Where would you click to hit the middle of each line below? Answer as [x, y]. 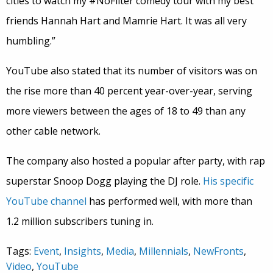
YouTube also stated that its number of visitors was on [132, 71]
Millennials [164, 251]
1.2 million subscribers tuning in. [80, 221]
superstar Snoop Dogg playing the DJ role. [105, 181]
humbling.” [31, 41]
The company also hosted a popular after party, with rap [136, 161]
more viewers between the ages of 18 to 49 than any [126, 111]
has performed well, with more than [169, 201]
